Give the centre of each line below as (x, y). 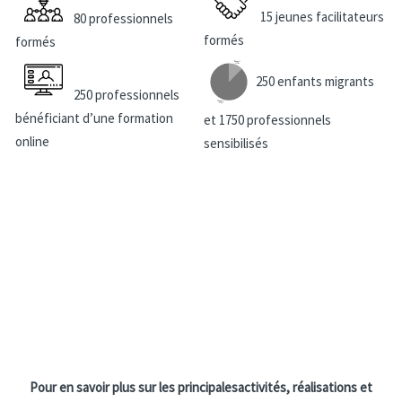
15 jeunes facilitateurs (323, 17)
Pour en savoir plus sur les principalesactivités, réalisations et (201, 388)
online (37, 142)
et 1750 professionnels (268, 120)
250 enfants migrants (315, 82)
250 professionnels (127, 95)
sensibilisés (236, 144)
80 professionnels (124, 19)
